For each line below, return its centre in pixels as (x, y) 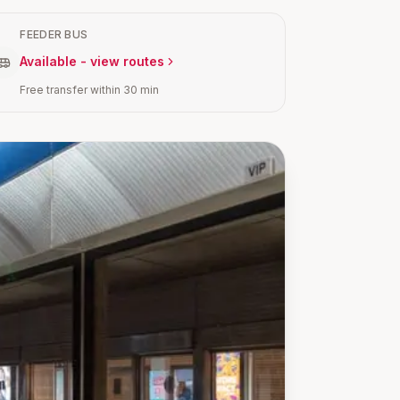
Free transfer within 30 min (90, 90)
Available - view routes (92, 61)
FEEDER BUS (54, 34)
